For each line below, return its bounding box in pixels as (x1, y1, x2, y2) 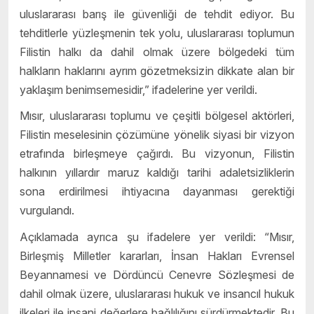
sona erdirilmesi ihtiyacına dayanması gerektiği (20, 184, 294, 199)
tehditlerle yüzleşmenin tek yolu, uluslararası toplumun (20, 25, 294, 40)
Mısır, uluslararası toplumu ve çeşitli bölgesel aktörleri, (20, 109, 294, 123)
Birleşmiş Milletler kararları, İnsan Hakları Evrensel (20, 249, 294, 264)
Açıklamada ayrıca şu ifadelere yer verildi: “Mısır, (20, 230, 294, 245)
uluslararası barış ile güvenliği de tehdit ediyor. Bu (20, 6, 294, 21)
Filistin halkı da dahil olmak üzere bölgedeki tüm (20, 44, 294, 59)
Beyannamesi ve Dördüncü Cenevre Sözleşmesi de (20, 268, 294, 282)
